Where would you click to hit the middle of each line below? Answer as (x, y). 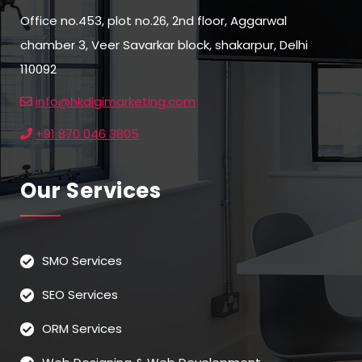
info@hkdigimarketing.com (116, 102)
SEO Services (80, 295)
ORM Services (82, 329)
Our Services (90, 191)
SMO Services (82, 261)
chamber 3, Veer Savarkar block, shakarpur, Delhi (164, 45)
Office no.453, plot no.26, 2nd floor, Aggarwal (154, 21)
